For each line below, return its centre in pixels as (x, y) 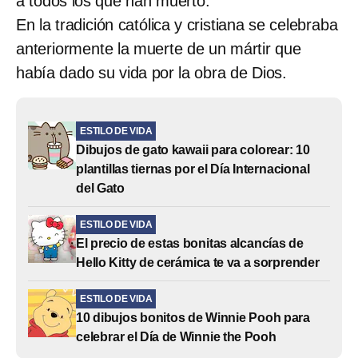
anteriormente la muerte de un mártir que (159, 48)
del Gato (100, 188)
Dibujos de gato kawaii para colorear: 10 (193, 149)
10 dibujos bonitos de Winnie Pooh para (193, 317)
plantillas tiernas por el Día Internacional (193, 169)
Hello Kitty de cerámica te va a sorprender (198, 262)
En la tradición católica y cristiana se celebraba (177, 24)
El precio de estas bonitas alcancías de (190, 243)
